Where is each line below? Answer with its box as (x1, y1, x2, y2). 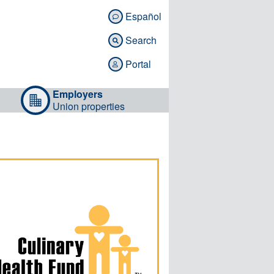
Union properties (53, 99, 125, 114)
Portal (125, 56, 151, 71)
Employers (53, 87, 103, 102)
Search (125, 33, 157, 48)
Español (125, 9, 161, 24)
